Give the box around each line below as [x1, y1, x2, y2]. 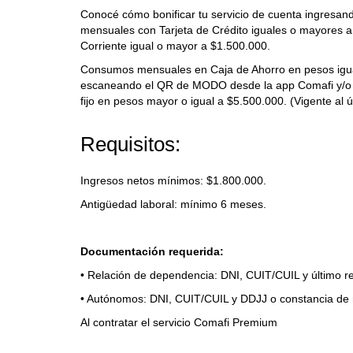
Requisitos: [80, 132, 180, 156]
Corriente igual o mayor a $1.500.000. [80, 39, 270, 52]
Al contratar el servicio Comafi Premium [80, 316, 277, 329]
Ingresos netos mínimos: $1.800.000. [80, 174, 266, 187]
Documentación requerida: [80, 245, 224, 258]
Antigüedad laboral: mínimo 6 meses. [80, 198, 266, 210]
